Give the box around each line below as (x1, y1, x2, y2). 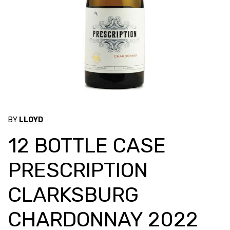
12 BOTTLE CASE (8, 133, 166, 158)
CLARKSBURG (8, 182, 139, 207)
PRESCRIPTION (8, 158, 148, 182)
